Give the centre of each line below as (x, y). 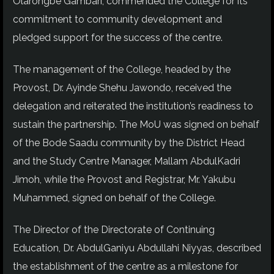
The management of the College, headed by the (122, 69)
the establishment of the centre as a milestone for (125, 267)
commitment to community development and (117, 19)
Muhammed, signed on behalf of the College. (114, 198)
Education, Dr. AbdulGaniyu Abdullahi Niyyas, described (137, 248)
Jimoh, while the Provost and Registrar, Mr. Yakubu (124, 179)
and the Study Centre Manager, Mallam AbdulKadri (127, 161)
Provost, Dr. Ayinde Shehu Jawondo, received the (122, 87)
